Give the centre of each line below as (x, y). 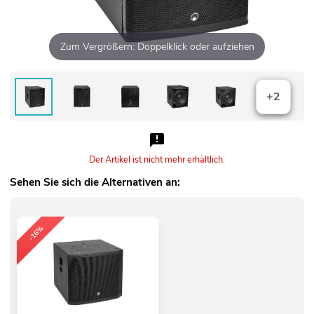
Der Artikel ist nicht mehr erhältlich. (157, 160)
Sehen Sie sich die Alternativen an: (95, 182)
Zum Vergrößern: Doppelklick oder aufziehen (157, 46)
